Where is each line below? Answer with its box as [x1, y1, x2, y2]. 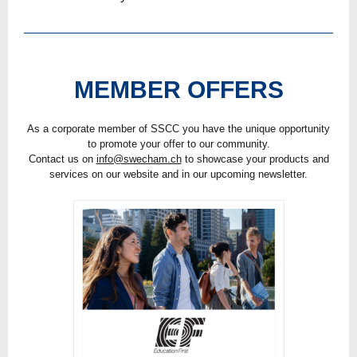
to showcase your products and [181, 153, 329, 165]
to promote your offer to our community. [87, 138, 270, 150]
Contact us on [28, 153, 96, 165]
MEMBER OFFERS [73, 76, 284, 103]
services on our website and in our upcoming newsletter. [49, 168, 308, 180]
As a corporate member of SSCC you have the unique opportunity [27, 123, 330, 135]
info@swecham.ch [96, 153, 182, 165]
